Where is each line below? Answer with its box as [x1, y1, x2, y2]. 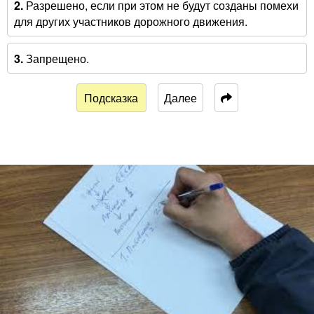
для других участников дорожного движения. [13, 13, 247, 29]
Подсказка [84, 90, 138, 107]
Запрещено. [22, 50, 89, 67]
